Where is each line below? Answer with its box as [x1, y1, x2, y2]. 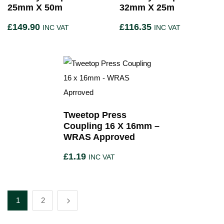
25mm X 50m [7, 2, 62, 12]
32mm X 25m [119, 2, 174, 12]
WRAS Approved [63, 132, 135, 142]
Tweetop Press [63, 110, 126, 120]
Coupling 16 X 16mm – [63, 121, 159, 131]
